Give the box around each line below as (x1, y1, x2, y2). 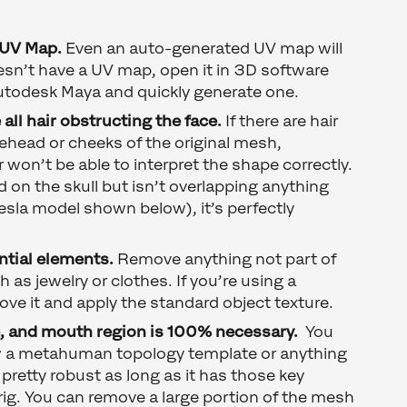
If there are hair (225, 112, 339, 131)
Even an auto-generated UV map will (65, 39, 343, 58)
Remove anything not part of (117, 250, 337, 269)
